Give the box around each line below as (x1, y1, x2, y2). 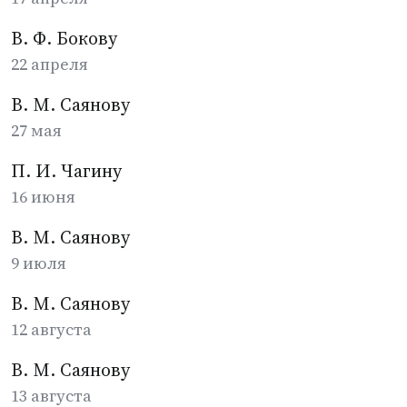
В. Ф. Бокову (11, 25, 117, 51)
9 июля (11, 252, 66, 274)
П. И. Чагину (11, 158, 122, 184)
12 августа (11, 318, 92, 341)
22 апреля (11, 53, 88, 75)
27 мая (11, 119, 62, 142)
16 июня (11, 185, 75, 208)
